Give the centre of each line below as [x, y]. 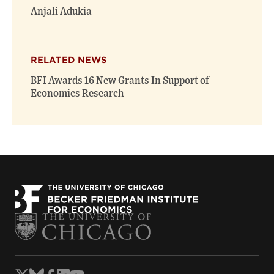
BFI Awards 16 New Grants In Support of [120, 80]
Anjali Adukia [61, 11]
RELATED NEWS [68, 60]
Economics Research [77, 93]
